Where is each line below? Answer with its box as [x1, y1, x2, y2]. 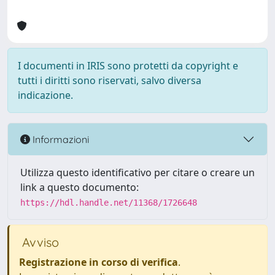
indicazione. [18, 88, 73, 102]
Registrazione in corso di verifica [19, 255, 178, 269]
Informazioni [30, 133, 89, 145]
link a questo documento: [20, 180, 139, 194]
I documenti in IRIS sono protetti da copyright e [18, 59, 238, 72]
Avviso [19, 234, 59, 250]
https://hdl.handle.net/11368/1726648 [20, 198, 197, 207]
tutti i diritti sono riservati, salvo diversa [18, 74, 201, 87]
